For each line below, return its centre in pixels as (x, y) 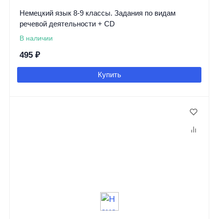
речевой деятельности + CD (67, 24)
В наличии (36, 38)
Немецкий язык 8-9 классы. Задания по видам (97, 13)
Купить (109, 75)
